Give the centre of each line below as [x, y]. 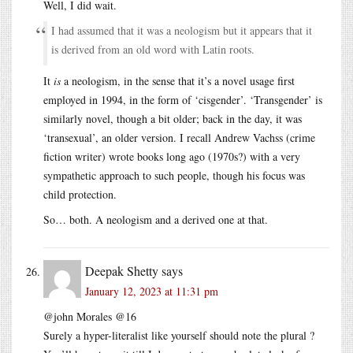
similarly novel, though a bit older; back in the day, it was [173, 118]
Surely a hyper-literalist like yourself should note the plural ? [179, 335]
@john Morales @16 [90, 316]
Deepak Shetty [122, 270]
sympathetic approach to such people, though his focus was [174, 175]
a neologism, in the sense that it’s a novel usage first [178, 80]
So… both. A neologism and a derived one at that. [156, 219]
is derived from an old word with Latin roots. [153, 49]
